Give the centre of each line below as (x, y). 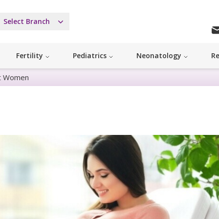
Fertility (30, 56)
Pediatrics (90, 56)
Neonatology (159, 56)
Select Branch (26, 22)
